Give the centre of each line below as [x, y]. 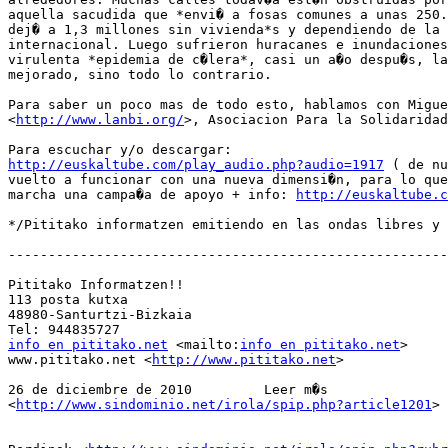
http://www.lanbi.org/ [100, 120]
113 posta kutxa [68, 300]
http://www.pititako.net [244, 360]
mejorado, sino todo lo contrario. [140, 75]
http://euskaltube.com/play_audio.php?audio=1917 [196, 165]
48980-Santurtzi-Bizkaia [100, 315]
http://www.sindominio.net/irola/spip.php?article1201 [224, 405]
